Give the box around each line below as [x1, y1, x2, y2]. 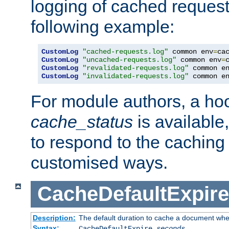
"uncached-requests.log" [82, 56, 176, 64]
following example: [31, 17, 174, 37]
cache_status [31, 112, 133, 132]
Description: [32, 213, 76, 222]
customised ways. [31, 153, 168, 173]
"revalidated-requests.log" [82, 64, 189, 73]
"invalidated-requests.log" [82, 72, 189, 81]
